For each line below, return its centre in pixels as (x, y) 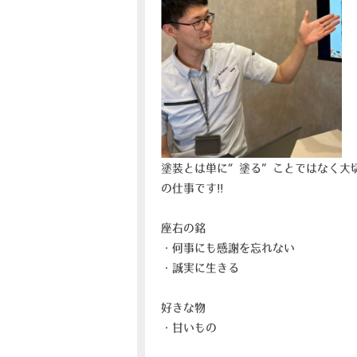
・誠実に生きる (200, 267)
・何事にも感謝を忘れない (228, 247)
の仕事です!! (192, 188)
